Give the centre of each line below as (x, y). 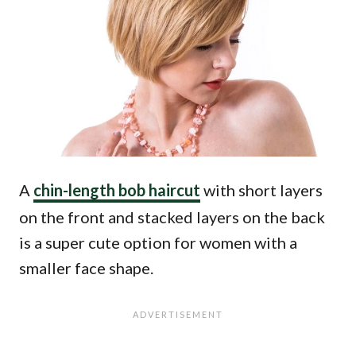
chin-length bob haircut (117, 190)
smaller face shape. (86, 268)
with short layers (261, 190)
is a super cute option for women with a (158, 242)
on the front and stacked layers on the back (172, 217)
